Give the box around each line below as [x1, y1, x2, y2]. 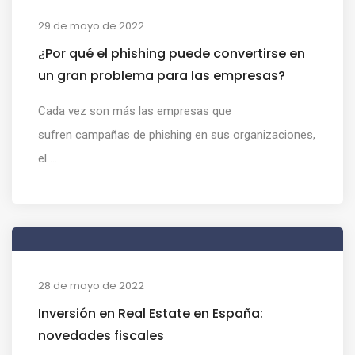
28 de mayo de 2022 [38, 277, 144, 293]
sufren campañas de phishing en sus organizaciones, [38, 127, 315, 142]
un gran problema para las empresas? [38, 66, 285, 85]
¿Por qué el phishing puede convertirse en [38, 44, 305, 63]
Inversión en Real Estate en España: [38, 303, 263, 323]
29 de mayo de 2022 [38, 17, 144, 33]
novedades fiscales [38, 326, 164, 345]
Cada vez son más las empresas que [38, 103, 231, 118]
